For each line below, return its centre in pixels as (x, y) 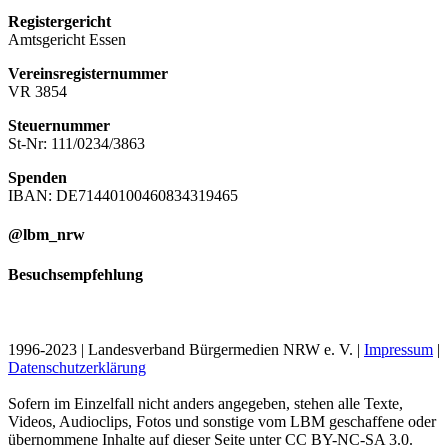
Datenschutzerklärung (77, 367)
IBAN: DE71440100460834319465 (123, 196)
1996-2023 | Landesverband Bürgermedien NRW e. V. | (186, 349)
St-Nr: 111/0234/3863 (76, 144)
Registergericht (59, 22)
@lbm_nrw (46, 235)
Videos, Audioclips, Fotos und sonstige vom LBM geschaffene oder (222, 421)
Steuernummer (59, 126)
